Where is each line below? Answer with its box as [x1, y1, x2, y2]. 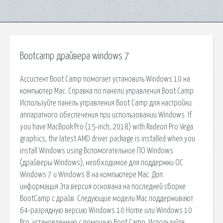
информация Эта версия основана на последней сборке [20, 182, 186, 191]
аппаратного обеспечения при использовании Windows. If [20, 111, 192, 119]
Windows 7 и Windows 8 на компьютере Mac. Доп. [20, 170, 164, 179]
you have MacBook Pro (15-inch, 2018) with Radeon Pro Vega [20, 122, 193, 131]
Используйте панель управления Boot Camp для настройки [20, 99, 192, 107]
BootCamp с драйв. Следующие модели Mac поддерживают [20, 194, 193, 203]
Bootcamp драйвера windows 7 [20, 51, 129, 61]
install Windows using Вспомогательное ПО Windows [20, 146, 173, 155]
